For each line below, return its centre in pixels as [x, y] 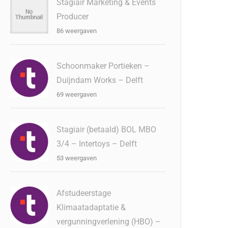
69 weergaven [77, 94]
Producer [73, 17]
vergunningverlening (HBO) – [109, 222]
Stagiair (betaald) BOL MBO [107, 130]
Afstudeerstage [84, 193]
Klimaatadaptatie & [91, 207]
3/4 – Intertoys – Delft [97, 144]
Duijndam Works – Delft [100, 80]
